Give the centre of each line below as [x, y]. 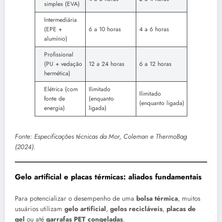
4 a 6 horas [154, 29]
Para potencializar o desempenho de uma [76, 199]
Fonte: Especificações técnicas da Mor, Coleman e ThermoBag [101, 136]
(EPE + [53, 29]
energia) [55, 108]
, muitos [189, 199]
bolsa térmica [157, 199]
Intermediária [60, 20]
